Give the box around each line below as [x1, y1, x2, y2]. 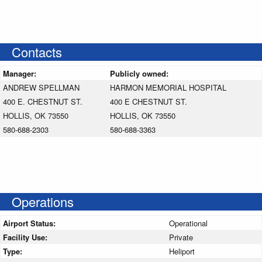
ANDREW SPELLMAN [3, 81, 80, 93]
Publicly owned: [110, 67, 171, 79]
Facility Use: [3, 231, 50, 243]
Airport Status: [3, 217, 58, 229]
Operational [169, 217, 208, 229]
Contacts [12, 42, 62, 61]
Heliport [169, 245, 195, 257]
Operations [12, 192, 74, 211]
